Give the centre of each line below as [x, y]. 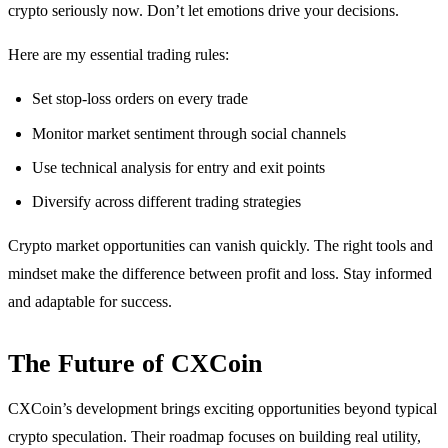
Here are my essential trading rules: [118, 55]
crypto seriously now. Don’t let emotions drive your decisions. [203, 11]
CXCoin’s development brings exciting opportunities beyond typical [222, 409]
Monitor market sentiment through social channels [189, 133]
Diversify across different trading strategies [166, 202]
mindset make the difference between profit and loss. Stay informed [220, 274]
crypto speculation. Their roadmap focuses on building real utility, [214, 437]
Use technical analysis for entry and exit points [178, 167]
